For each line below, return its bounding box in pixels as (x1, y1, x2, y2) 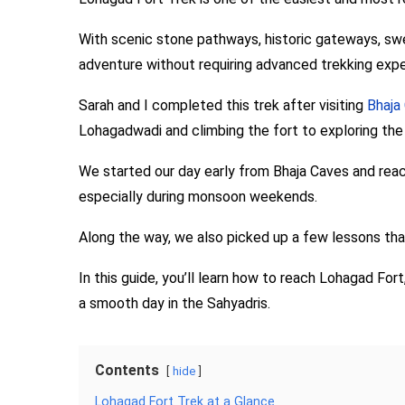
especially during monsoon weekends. (79, 188, 317, 205)
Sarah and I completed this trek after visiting (79, 97, 367, 114)
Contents (95, 362, 159, 379)
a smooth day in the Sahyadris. (79, 295, 270, 312)
